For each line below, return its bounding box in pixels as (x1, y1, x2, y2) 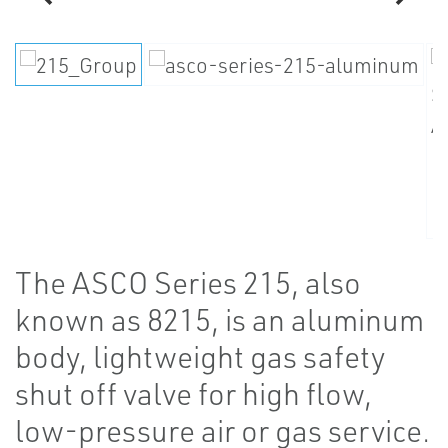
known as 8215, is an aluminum (15, 301, 424, 338)
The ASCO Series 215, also (15, 264, 361, 301)
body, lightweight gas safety (15, 338, 385, 375)
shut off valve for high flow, (15, 375, 372, 412)
